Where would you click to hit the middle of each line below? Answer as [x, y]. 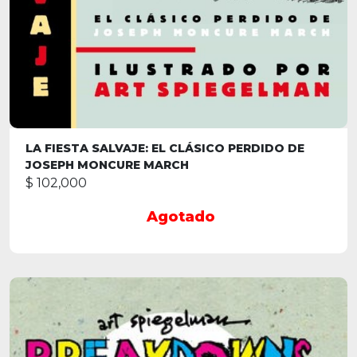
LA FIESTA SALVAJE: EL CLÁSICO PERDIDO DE [165, 148]
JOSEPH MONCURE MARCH [107, 165]
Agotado [180, 216]
